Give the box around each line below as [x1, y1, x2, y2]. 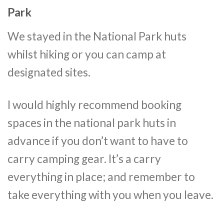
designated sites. [7, 65, 90, 79]
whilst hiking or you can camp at [7, 47, 166, 61]
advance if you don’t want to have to [7, 134, 188, 148]
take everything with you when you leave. [7, 188, 213, 202]
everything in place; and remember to [7, 170, 195, 184]
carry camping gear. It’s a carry [7, 152, 161, 166]
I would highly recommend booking [7, 98, 181, 112]
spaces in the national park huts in [7, 116, 176, 130]
